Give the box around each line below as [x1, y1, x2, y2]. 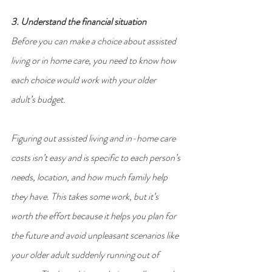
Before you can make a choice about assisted [11, 33, 178, 48]
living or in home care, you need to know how [11, 53, 178, 67]
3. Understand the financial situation [11, 14, 146, 29]
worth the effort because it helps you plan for [11, 208, 178, 223]
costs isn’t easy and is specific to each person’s [11, 150, 182, 165]
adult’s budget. [11, 92, 66, 106]
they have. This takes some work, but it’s [11, 189, 160, 203]
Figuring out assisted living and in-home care [11, 131, 177, 145]
